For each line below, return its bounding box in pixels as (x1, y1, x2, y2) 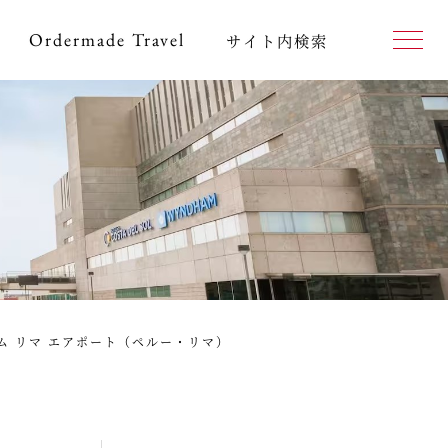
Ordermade (29, 28, 132, 51)
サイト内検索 (226, 29, 328, 51)
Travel (131, 28, 186, 51)
